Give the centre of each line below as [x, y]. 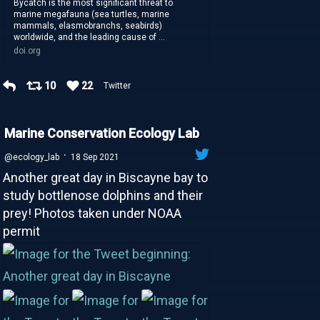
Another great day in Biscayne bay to [105, 177]
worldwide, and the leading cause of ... [90, 37]
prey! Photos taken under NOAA [92, 213]
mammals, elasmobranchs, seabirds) [88, 25]
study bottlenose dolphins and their [102, 195]
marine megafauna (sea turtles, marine [92, 14]
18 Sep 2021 [95, 157]
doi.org [27, 50]
